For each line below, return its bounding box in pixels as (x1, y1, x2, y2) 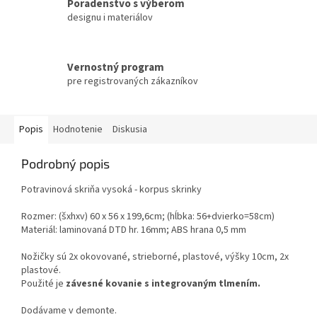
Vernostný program (67, 59, 164, 75)
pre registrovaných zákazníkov (67, 74, 198, 88)
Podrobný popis (21, 156, 110, 172)
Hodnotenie (53, 122, 103, 137)
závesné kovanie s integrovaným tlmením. (66, 277, 260, 292)
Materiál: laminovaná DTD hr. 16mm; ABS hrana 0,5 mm (21, 223, 246, 238)
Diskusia (113, 122, 147, 137)
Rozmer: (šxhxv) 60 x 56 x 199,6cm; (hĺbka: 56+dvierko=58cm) (21, 209, 275, 224)
